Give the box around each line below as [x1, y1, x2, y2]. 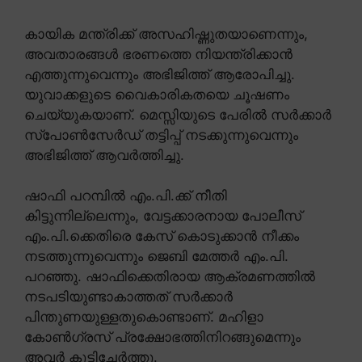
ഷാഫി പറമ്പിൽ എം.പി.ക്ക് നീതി [24, 187, 227, 204]
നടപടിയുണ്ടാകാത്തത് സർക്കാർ [24, 288, 233, 305]
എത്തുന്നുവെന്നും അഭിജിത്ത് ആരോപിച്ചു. [24, 65, 295, 82]
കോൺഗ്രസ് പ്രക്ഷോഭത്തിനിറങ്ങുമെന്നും [24, 329, 301, 346]
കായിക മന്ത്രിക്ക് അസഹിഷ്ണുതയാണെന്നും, [24, 25, 308, 42]
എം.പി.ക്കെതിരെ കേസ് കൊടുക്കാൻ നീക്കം [24, 228, 299, 245]
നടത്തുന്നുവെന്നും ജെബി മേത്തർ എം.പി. [24, 248, 288, 265]
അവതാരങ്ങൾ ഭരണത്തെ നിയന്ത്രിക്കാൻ [24, 45, 293, 62]
